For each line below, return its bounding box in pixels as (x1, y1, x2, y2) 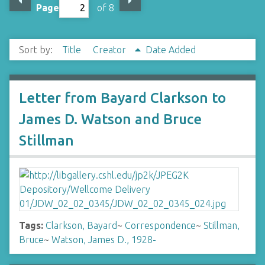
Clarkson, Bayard (46, 220, 117, 231)
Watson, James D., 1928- (51, 234, 156, 245)
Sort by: (19, 44, 55, 55)
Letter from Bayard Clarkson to (19, 90, 226, 106)
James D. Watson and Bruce (19, 111, 202, 127)
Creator (93, 44, 128, 55)
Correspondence (125, 220, 196, 231)
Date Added (146, 44, 196, 55)
